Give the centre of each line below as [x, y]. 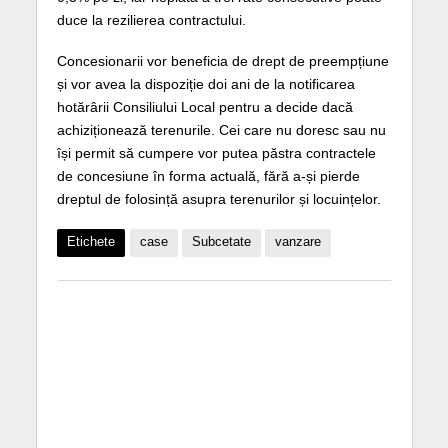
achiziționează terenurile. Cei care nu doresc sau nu [221, 130]
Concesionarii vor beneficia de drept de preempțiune [222, 61]
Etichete [90, 242]
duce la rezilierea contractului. [151, 20]
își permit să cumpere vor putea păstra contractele [216, 153]
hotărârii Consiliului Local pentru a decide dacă [204, 107]
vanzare [297, 242]
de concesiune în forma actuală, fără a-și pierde [208, 176]
